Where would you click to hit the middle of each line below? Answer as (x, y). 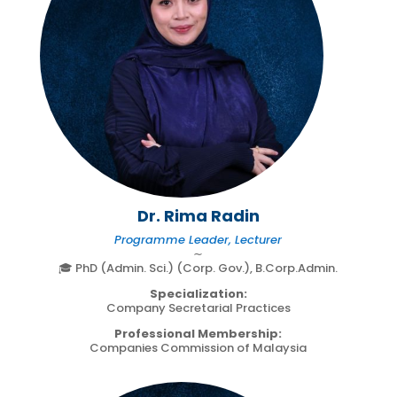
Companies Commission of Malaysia (198, 347)
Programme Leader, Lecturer (198, 239)
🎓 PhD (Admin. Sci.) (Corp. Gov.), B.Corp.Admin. (198, 268)
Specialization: (198, 293)
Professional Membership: (198, 333)
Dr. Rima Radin (198, 215)
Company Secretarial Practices (198, 307)
